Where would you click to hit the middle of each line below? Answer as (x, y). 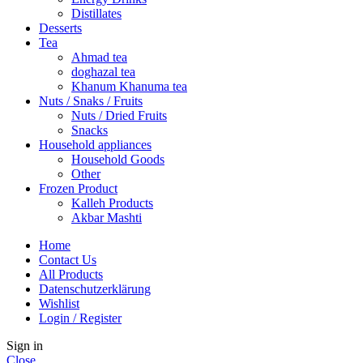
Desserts (60, 28)
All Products (71, 274)
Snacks (90, 130)
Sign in (25, 345)
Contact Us (68, 259)
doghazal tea (103, 71)
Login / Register (80, 318)
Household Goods (118, 159)
